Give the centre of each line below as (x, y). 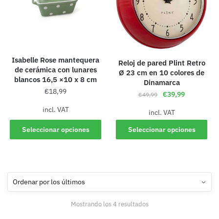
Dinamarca (162, 83)
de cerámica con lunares (55, 70)
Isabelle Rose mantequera (56, 60)
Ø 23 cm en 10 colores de (162, 73)
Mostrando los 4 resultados (109, 204)
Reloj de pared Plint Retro (162, 63)
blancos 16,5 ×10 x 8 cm (56, 80)
